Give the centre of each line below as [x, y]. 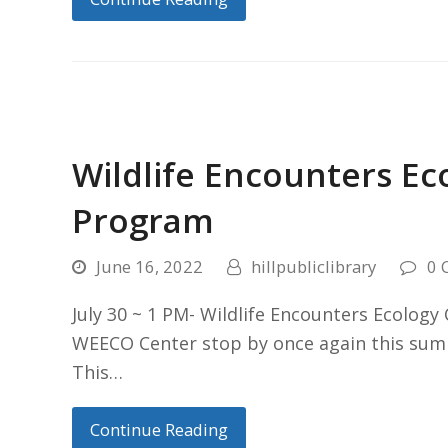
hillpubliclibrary [313, 266]
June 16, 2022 [149, 266]
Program [143, 219]
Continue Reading [158, 429]
